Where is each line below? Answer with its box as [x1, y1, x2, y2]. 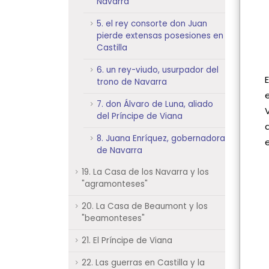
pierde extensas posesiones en [97, 30, 223, 41]
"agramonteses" [82, 178, 148, 190]
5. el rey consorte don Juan [97, 18, 207, 29]
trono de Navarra [97, 76, 167, 88]
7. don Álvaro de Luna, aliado [97, 98, 213, 110]
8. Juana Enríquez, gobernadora [97, 133, 225, 144]
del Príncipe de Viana [97, 110, 183, 122]
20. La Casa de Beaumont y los [82, 201, 208, 212]
